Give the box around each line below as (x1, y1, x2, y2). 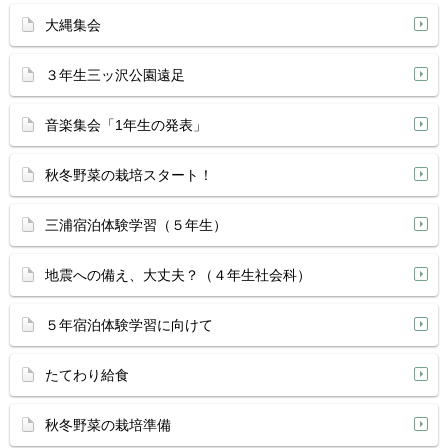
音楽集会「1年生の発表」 (45, 117, 207, 133)
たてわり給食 (45, 367, 129, 383)
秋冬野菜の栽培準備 (45, 417, 171, 433)
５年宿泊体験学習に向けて (45, 317, 213, 333)
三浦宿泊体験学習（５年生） (45, 217, 227, 233)
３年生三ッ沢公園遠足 (45, 67, 185, 83)
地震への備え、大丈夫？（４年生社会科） (45, 267, 311, 283)
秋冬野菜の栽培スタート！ (45, 167, 213, 183)
